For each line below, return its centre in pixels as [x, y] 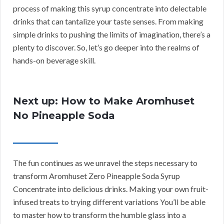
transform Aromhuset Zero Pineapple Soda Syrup [96, 175]
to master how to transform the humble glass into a [99, 214]
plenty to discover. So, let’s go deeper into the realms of [106, 47]
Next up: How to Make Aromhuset [104, 101]
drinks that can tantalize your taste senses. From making [108, 21]
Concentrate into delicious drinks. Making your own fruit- [111, 188]
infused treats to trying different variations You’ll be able [109, 201]
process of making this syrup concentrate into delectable [110, 8]
